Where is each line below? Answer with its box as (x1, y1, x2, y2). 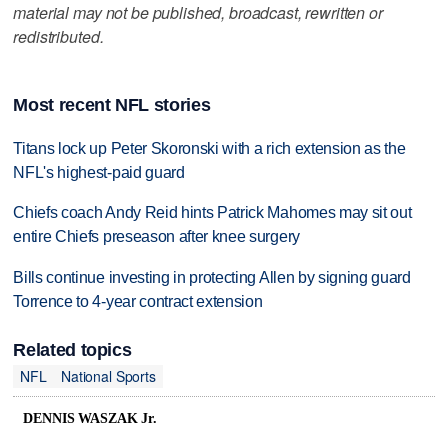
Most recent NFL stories (13, 94, 211, 115)
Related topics (13, 339, 132, 360)
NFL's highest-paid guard (13, 163, 185, 181)
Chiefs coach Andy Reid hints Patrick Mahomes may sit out (13, 204, 412, 222)
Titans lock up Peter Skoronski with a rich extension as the (13, 139, 406, 157)
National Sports (60, 366, 156, 387)
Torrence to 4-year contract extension (13, 293, 263, 311)
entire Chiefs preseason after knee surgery (13, 228, 300, 246)
